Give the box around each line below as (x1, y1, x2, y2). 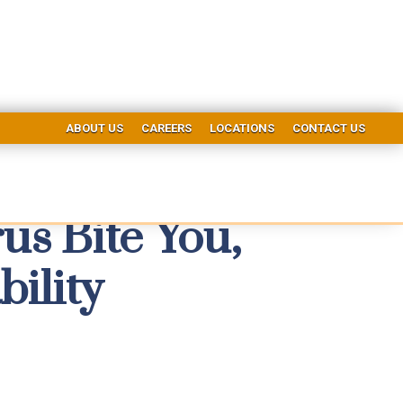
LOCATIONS (209, 121, 274, 135)
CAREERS (140, 121, 192, 135)
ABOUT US (65, 121, 123, 135)
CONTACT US (291, 121, 365, 135)
